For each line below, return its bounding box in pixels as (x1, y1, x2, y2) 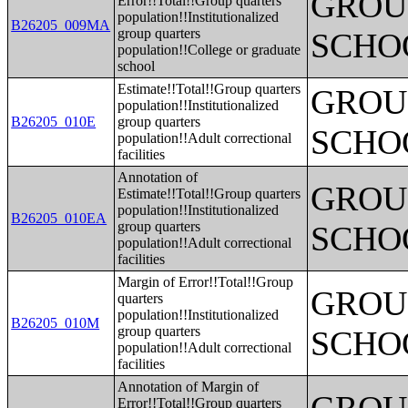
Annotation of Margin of (117, 379, 260, 394)
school (117, 58, 156, 74)
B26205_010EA (11, 210, 107, 226)
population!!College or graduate (117, 42, 301, 57)
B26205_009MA (11, 17, 111, 33)
